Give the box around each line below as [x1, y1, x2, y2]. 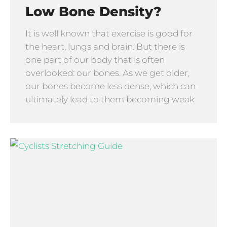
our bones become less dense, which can [25, 81, 196, 92]
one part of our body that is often [25, 55, 165, 65]
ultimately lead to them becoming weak [25, 94, 195, 105]
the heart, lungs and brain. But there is [25, 42, 185, 52]
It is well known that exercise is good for [25, 28, 193, 39]
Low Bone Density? [25, 4, 162, 20]
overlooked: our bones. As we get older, [25, 68, 190, 79]
